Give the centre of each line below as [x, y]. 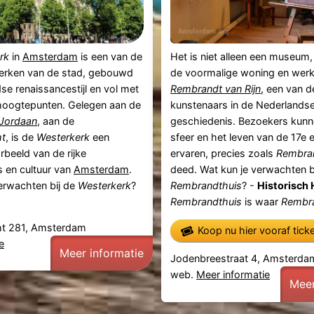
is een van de [110, 56]
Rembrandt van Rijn [216, 88]
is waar [262, 201]
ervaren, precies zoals [224, 153]
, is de [21, 137]
